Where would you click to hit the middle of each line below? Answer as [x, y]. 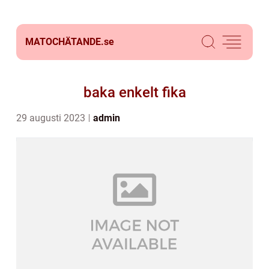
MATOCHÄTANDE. [65, 42]
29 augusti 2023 [52, 118]
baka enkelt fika [134, 92]
